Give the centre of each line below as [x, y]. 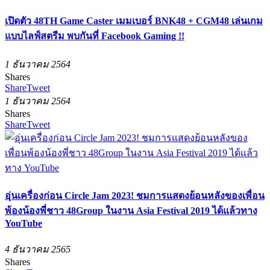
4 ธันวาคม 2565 [38, 250]
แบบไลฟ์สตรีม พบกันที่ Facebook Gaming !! [95, 36]
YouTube [24, 223]
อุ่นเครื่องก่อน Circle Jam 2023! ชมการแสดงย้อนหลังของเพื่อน [135, 195]
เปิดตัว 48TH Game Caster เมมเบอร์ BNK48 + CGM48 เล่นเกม [134, 21]
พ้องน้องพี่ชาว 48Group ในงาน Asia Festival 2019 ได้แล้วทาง [131, 210]
